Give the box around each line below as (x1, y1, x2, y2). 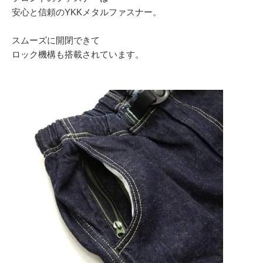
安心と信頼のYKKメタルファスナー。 (12, 7, 161, 18)
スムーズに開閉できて (12, 35, 100, 46)
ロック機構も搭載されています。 (12, 49, 144, 60)
